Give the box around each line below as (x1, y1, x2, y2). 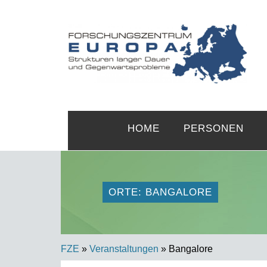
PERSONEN (184, 123, 244, 134)
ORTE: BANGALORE (108, 187, 212, 198)
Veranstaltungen (89, 244, 159, 254)
